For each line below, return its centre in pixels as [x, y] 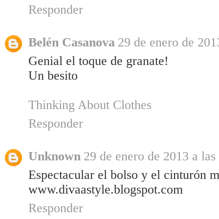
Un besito [53, 76]
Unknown [55, 156]
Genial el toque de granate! [99, 61]
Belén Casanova [72, 43]
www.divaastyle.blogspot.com [106, 190]
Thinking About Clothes [90, 105]
